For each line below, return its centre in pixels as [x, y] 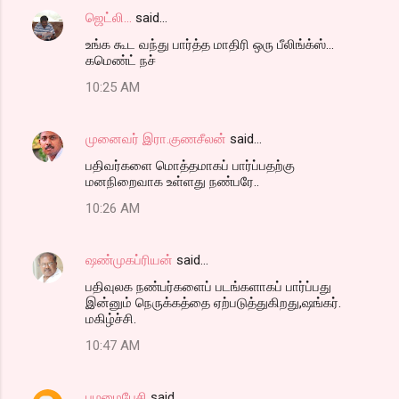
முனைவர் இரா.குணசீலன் [156, 139]
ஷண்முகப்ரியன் [129, 261]
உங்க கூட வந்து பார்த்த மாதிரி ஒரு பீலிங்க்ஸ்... [210, 45]
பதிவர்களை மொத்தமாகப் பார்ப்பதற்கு [190, 166]
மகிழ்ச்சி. [111, 319]
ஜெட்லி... [109, 18]
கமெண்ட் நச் [121, 61]
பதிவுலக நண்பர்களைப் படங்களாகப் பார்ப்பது [208, 287]
